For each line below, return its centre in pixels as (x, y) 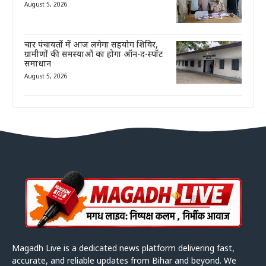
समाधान (38, 64)
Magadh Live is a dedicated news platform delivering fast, (123, 249)
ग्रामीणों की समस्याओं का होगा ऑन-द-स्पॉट (94, 55)
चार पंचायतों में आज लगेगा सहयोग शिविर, (91, 45)
